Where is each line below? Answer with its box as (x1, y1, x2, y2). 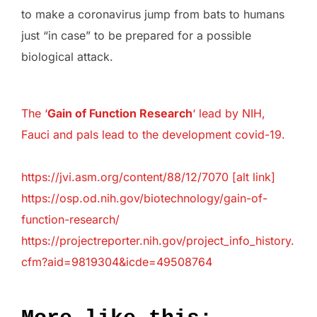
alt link (236, 170, 271, 185)
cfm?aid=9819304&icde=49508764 (21, 255, 212, 270)
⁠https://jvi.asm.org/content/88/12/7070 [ (21, 170, 236, 185)
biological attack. (21, 50, 113, 64)
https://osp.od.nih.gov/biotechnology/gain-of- (21, 191, 267, 206)
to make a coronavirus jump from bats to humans (21, 7, 284, 22)
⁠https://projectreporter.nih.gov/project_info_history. (21, 234, 294, 248)
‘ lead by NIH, (192, 106, 265, 121)
